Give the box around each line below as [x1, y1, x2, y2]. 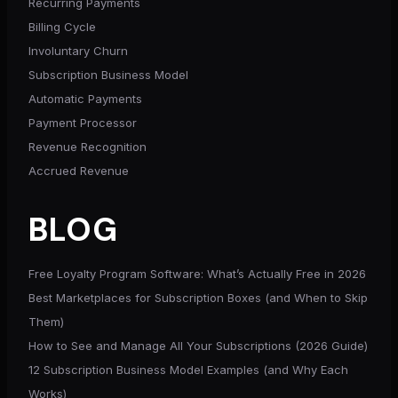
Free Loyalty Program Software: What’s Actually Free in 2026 [28, 266, 366, 281]
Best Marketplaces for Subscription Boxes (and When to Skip [28, 290, 368, 305]
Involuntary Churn [28, 43, 128, 58]
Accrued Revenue [28, 163, 129, 178]
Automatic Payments [28, 91, 142, 106]
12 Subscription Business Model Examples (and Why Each [28, 362, 348, 377]
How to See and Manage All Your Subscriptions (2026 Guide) [28, 338, 368, 353]
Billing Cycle [28, 19, 96, 34]
